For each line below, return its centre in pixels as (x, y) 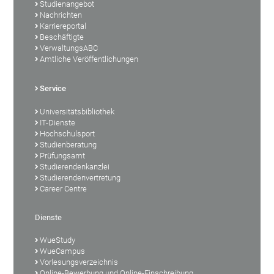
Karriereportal (63, 26)
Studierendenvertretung (80, 177)
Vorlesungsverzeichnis (79, 262)
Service (53, 88)
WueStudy (58, 240)
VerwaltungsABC (69, 48)
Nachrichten (61, 15)
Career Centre (64, 188)
